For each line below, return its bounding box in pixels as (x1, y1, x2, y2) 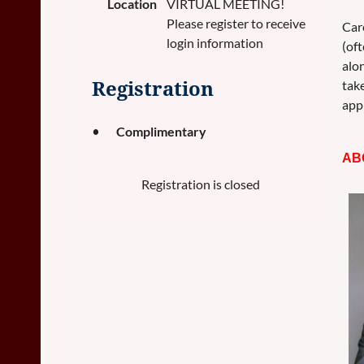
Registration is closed (141, 176, 260, 192)
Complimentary (116, 123, 206, 139)
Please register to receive (167, 15, 305, 31)
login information (167, 35, 263, 50)
